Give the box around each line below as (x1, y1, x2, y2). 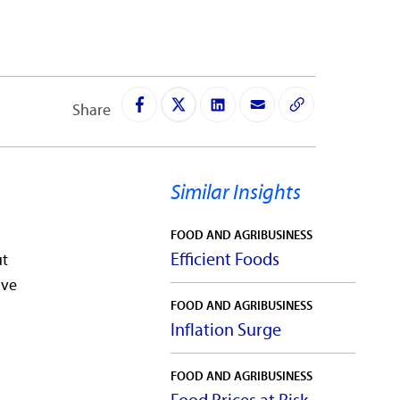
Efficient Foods (171, 252, 279, 270)
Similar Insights (171, 181, 301, 204)
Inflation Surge (171, 322, 281, 340)
